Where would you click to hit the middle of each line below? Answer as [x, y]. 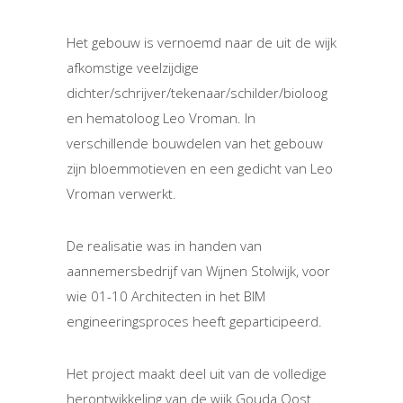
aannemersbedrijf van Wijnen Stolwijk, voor [198, 271]
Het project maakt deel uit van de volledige [197, 374]
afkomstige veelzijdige [133, 68]
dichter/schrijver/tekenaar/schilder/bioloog [197, 93]
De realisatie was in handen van [164, 246]
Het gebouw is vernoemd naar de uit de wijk [201, 43]
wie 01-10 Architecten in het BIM [166, 296]
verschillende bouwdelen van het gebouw [195, 143]
